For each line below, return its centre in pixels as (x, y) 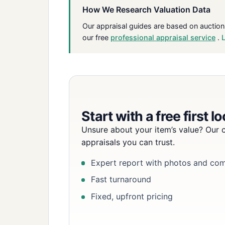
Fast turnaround (121, 180)
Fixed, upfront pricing (132, 197)
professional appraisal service (163, 38)
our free (96, 38)
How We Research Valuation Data (146, 10)
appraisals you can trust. (128, 142)
